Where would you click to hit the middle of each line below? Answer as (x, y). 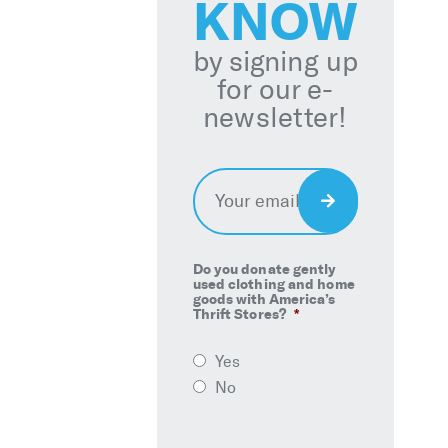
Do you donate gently (264, 269)
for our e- (275, 90)
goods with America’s (264, 299)
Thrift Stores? (239, 314)
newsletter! (275, 118)
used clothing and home (273, 284)
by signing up (275, 62)
